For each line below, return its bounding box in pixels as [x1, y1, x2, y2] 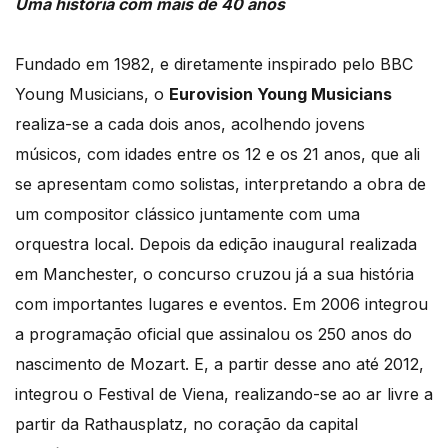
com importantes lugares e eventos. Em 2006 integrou [15, 293, 428, 314]
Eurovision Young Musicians [169, 83, 392, 104]
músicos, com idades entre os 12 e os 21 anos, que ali [15, 143, 420, 164]
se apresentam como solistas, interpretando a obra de [15, 173, 426, 194]
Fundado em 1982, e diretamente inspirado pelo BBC [15, 53, 413, 74]
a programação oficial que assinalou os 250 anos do [15, 323, 412, 344]
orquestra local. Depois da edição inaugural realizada [15, 233, 417, 254]
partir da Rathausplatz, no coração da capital [15, 413, 358, 434]
